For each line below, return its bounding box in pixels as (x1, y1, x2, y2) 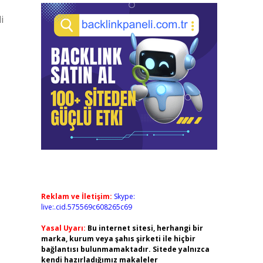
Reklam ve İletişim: (41, 191, 112, 201)
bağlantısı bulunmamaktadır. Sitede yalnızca (41, 244, 210, 254)
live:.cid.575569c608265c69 (41, 202, 132, 212)
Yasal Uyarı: (41, 223, 86, 233)
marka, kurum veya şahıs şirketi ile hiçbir (41, 234, 195, 244)
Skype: (113, 191, 135, 201)
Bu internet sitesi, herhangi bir (87, 223, 203, 233)
